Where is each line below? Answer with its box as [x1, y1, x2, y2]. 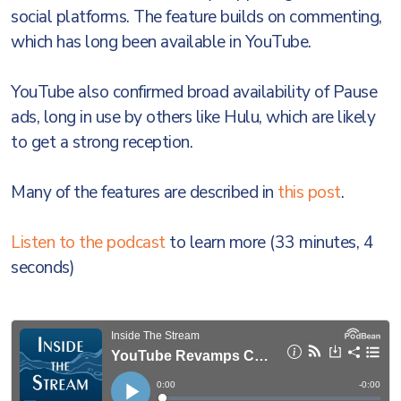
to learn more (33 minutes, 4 [169, 231, 373, 254]
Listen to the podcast [11, 231, 169, 254]
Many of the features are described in [11, 181, 277, 204]
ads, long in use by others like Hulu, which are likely [11, 106, 375, 129]
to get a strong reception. [11, 131, 192, 154]
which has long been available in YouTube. [11, 30, 311, 54]
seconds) [11, 256, 74, 279]
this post [277, 181, 341, 204]
